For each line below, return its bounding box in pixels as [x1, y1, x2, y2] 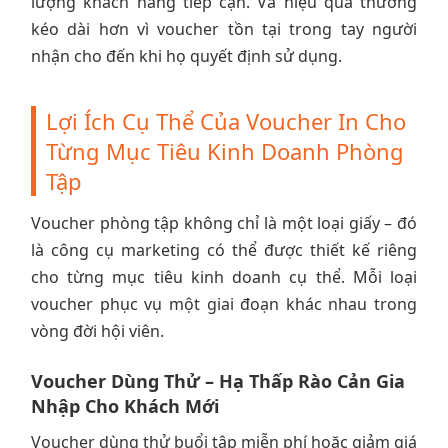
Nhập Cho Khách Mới [31, 393, 219, 418]
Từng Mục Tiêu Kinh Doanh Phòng [46, 135, 404, 166]
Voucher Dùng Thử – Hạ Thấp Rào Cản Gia [31, 368, 405, 393]
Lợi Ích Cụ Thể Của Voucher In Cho [46, 105, 406, 136]
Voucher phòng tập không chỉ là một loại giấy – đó [31, 211, 417, 234]
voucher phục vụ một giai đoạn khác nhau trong [31, 292, 417, 315]
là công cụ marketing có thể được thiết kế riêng [31, 238, 417, 261]
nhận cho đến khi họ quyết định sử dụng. [31, 44, 342, 67]
